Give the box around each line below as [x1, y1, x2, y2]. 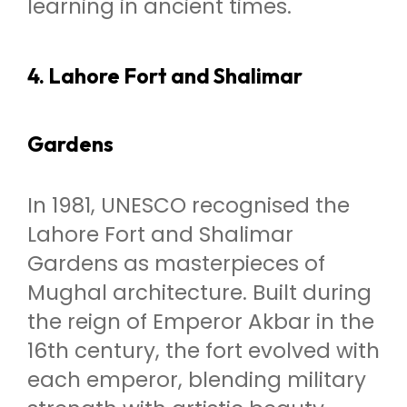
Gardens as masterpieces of [27, 249, 325, 279]
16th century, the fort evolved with [27, 336, 380, 366]
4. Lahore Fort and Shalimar [27, 62, 303, 89]
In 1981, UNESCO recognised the [27, 191, 350, 221]
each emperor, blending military [27, 365, 366, 395]
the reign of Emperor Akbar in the [27, 307, 374, 337]
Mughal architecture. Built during [27, 278, 372, 308]
